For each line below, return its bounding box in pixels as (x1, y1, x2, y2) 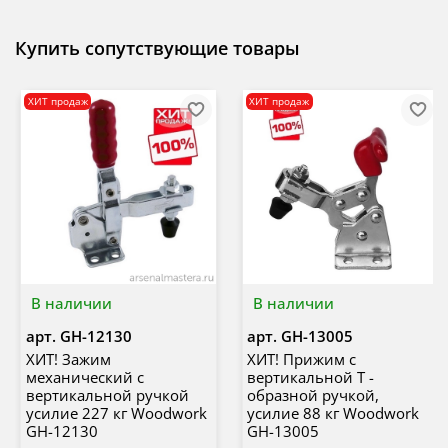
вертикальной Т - (247, 367, 374, 388)
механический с (25, 367, 144, 388)
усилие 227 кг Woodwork (25, 403, 207, 424)
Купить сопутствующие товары (15, 35, 300, 60)
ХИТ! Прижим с (247, 349, 356, 370)
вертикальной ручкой (25, 385, 189, 406)
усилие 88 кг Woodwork (247, 403, 419, 424)
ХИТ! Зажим (25, 349, 111, 370)
